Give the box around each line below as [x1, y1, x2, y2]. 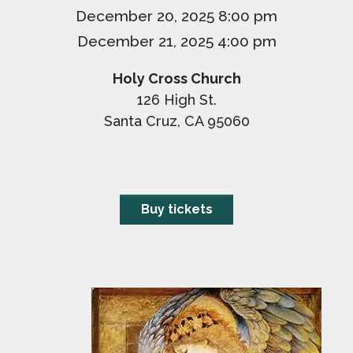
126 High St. [136, 91, 217, 108]
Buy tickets [140, 202, 213, 217]
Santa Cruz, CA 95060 [103, 113, 250, 129]
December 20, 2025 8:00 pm [76, 7, 277, 24]
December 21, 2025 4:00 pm [76, 32, 277, 50]
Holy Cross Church [112, 70, 241, 87]
